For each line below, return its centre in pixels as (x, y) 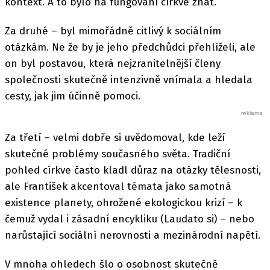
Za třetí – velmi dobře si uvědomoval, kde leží (115, 137)
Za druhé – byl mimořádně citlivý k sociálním (113, 31)
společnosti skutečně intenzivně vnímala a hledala (129, 80)
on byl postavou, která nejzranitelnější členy (113, 64)
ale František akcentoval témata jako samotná (118, 186)
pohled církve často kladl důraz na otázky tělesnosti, (133, 170)
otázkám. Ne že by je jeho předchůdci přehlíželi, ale (130, 48)
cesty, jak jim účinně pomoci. (73, 96)
